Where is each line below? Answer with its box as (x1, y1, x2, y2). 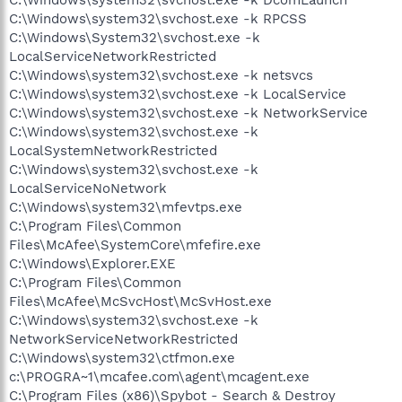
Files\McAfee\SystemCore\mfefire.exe (9, 236, 261, 253)
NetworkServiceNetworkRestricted (9, 330, 238, 347)
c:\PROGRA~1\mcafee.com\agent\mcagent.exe (9, 368, 310, 385)
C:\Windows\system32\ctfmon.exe (9, 349, 235, 366)
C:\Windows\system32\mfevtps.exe (9, 198, 242, 215)
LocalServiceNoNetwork (9, 179, 167, 197)
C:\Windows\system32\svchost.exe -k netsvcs (9, 66, 313, 83)
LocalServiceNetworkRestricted (9, 48, 216, 65)
